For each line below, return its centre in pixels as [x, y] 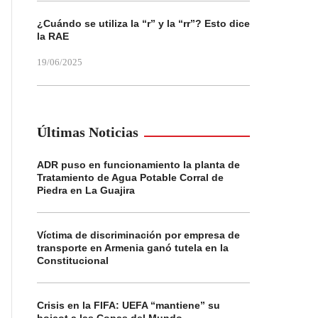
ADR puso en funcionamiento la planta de [138, 165]
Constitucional [73, 261]
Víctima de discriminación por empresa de [138, 235]
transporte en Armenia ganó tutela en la [133, 248]
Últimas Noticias [88, 132]
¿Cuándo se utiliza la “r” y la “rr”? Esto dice [143, 23]
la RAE [53, 36]
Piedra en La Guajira [86, 190]
